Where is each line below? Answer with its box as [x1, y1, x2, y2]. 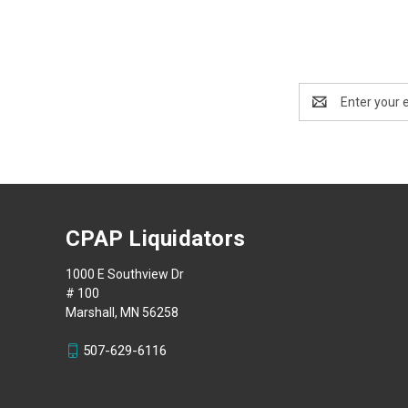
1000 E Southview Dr [66, 266, 184, 281]
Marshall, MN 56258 [66, 304, 178, 320]
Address [299, 103, 347, 118]
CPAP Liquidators [66, 225, 245, 251]
